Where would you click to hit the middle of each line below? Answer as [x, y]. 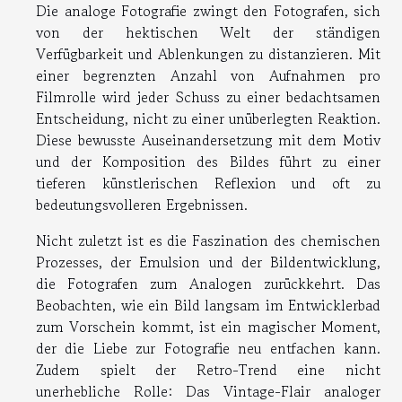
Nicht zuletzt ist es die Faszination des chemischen [208, 240]
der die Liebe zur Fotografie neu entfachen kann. [208, 348]
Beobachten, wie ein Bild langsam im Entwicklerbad [208, 305]
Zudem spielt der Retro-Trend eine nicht [208, 369]
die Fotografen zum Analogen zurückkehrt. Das [208, 283]
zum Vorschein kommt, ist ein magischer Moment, [208, 326]
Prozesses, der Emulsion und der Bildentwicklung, [208, 262]
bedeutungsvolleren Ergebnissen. [142, 204]
